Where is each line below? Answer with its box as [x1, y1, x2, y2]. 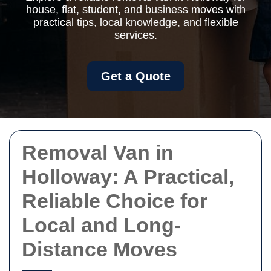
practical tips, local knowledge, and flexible [33, 16, 238, 28]
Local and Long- [22, 214, 181, 237]
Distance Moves [22, 238, 177, 261]
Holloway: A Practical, [22, 165, 234, 188]
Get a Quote [100, 70, 171, 83]
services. [114, 29, 157, 41]
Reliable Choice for [22, 189, 207, 212]
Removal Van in [22, 141, 174, 164]
